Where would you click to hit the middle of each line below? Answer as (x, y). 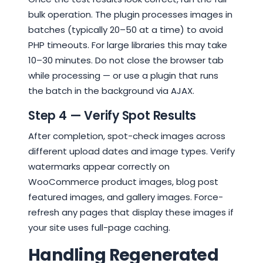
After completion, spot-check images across (127, 136)
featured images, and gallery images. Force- (126, 197)
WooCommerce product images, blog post (123, 182)
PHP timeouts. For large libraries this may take (128, 45)
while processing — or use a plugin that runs (123, 75)
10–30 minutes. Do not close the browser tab (126, 60)
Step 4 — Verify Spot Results (112, 115)
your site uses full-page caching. (99, 227)
